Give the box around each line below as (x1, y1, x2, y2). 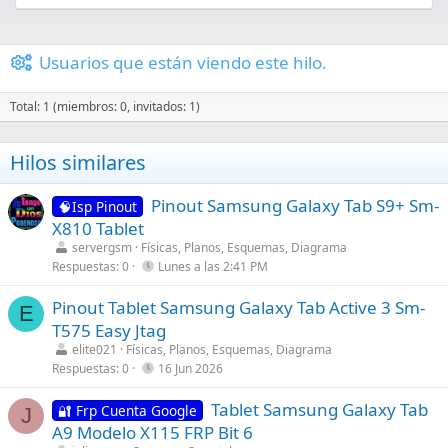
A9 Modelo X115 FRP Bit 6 (52, 420, 253, 444)
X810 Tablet (52, 216, 144, 240)
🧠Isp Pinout (57, 196, 137, 216)
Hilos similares (10, 148, 146, 176)
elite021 (72, 340, 118, 358)
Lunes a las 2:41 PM (158, 257, 269, 275)
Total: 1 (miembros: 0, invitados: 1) (10, 97, 200, 115)
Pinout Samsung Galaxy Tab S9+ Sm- (150, 193, 439, 217)
